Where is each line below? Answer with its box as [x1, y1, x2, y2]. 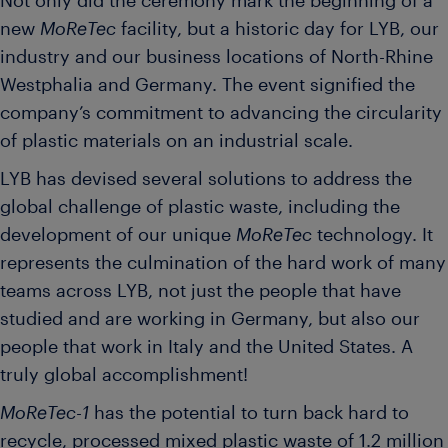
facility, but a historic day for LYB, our [116, 20, 439, 39]
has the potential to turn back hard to [89, 404, 409, 423]
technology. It [312, 226, 433, 245]
